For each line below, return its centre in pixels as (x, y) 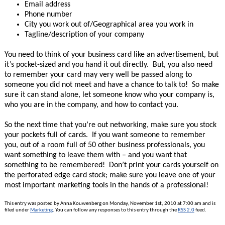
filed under (17, 210)
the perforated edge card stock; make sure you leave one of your (110, 175)
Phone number (48, 15)
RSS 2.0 (186, 210)
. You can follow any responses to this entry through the (115, 210)
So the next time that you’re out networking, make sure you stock (110, 125)
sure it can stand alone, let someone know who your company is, (109, 95)
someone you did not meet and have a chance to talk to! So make (111, 85)
